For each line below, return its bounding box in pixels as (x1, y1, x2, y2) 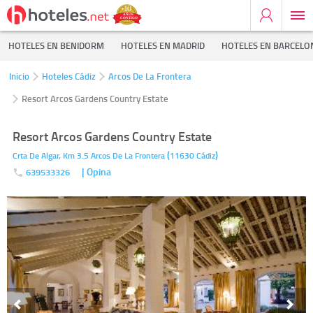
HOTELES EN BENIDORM (8, 39, 104, 52)
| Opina (82, 165, 111, 178)
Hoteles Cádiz (42, 70, 96, 82)
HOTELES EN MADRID (121, 39, 205, 52)
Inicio (9, 70, 29, 82)
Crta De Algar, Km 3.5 (13, 150, 89, 161)
